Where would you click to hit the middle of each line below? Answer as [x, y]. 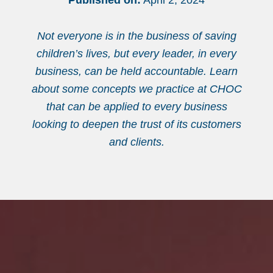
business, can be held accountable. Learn [136, 71]
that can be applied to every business [136, 107]
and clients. [136, 142]
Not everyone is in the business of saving [136, 36]
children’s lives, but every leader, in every [136, 54]
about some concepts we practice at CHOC [136, 89]
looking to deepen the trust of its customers [136, 124]
